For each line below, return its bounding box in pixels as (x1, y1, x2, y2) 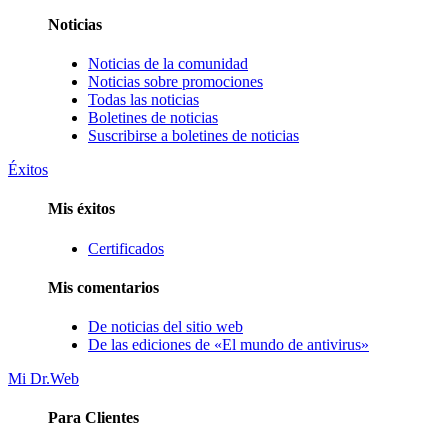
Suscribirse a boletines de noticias (88, 127, 299, 145)
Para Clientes (48, 409, 139, 427)
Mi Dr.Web (8, 370, 79, 388)
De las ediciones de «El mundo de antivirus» (88, 336, 369, 354)
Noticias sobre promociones (88, 73, 263, 91)
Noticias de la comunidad (88, 55, 248, 73)
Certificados (88, 239, 164, 257)
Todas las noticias (88, 91, 199, 109)
